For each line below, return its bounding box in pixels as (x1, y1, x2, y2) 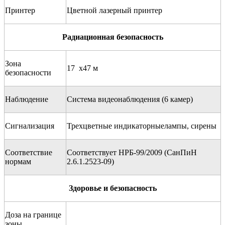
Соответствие (5, 148, 52, 157)
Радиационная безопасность (62, 32, 163, 41)
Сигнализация (5, 121, 54, 130)
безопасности (5, 68, 51, 77)
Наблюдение (5, 94, 48, 103)
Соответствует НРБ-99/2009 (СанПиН (67, 148, 197, 157)
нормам (5, 157, 31, 166)
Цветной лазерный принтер (67, 6, 162, 15)
